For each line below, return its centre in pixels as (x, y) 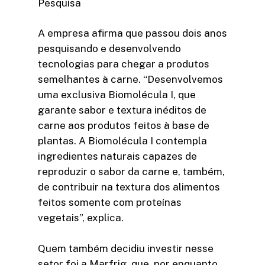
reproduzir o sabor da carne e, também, (131, 172)
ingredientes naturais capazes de (117, 156)
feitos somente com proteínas (110, 203)
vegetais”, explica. (81, 218)
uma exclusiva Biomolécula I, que (117, 95)
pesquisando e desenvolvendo (109, 49)
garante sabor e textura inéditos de (122, 110)
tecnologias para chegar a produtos (124, 64)
